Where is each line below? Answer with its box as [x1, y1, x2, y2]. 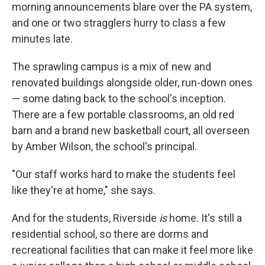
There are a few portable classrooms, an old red [12, 108, 234, 121]
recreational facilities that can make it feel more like [12, 243, 253, 256]
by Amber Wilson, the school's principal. [12, 140, 197, 153]
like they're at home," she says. [12, 183, 156, 196]
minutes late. [12, 32, 73, 45]
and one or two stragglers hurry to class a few [12, 16, 226, 29]
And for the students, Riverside [12, 211, 159, 224]
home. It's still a [167, 211, 242, 224]
